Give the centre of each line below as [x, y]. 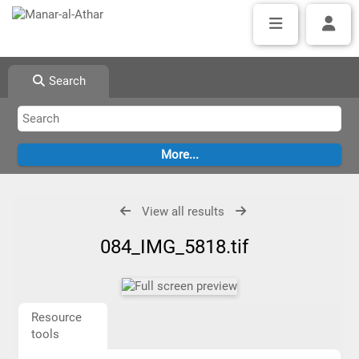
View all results [184, 212]
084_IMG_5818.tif [179, 247]
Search [66, 81]
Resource [56, 317]
